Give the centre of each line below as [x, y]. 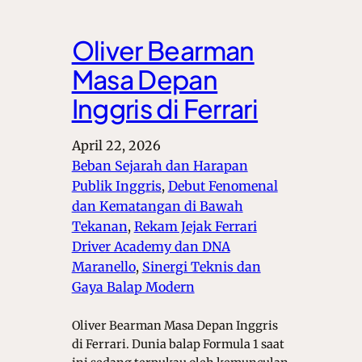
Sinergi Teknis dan [201, 267]
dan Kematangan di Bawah [157, 206]
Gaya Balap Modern [133, 287]
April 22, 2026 [116, 146]
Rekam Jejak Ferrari [195, 227]
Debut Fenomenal [223, 186]
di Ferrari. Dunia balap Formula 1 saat [178, 345]
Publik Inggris [116, 186]
